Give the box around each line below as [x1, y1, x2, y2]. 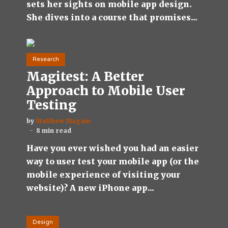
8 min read [36, 127, 71, 135]
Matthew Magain [36, 117, 91, 125]
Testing [26, 97, 76, 113]
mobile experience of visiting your [26, 169, 180, 180]
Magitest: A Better [26, 69, 144, 85]
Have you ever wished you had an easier [26, 143, 198, 154]
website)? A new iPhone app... [26, 183, 154, 193]
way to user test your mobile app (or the [26, 156, 199, 167]
